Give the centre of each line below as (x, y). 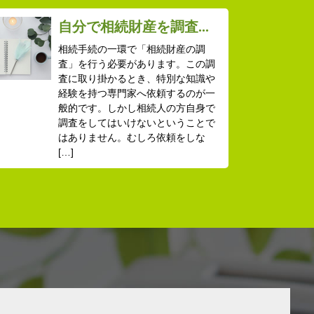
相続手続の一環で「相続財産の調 (131, 49)
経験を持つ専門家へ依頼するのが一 (136, 94)
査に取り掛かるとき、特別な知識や (136, 79)
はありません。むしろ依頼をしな (131, 138)
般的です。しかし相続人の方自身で (136, 108)
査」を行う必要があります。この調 (136, 64)
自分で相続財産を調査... (133, 27)
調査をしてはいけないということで (136, 123)
